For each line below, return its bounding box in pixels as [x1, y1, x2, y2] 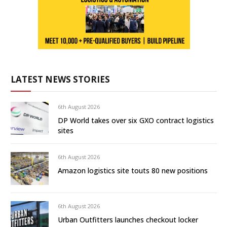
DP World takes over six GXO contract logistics [58, 115, 214, 125]
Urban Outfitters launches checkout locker [58, 215, 198, 225]
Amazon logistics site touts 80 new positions [58, 165, 208, 175]
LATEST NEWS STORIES [11, 73, 110, 85]
